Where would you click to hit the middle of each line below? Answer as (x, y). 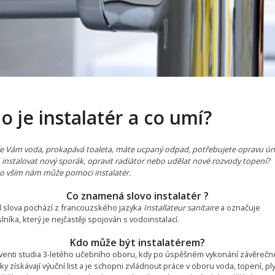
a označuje (239, 207)
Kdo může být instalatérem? (137, 242)
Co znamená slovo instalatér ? (137, 196)
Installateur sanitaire (181, 207)
